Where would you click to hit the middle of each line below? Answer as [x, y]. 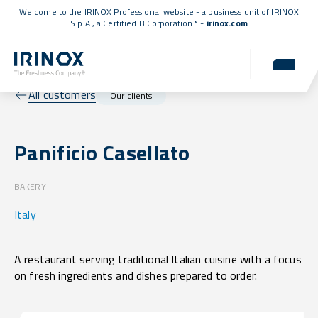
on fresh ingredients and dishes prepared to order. [136, 276]
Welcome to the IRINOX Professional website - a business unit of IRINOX [159, 12]
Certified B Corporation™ [151, 23]
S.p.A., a [87, 23]
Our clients [131, 95]
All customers [62, 95]
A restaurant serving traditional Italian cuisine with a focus [158, 259]
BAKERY [30, 187]
